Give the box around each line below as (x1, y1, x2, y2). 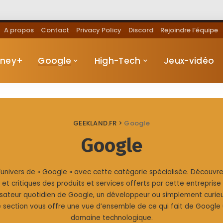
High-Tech (94, 55, 141, 67)
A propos (4, 25, 34, 35)
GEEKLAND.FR (73, 118, 117, 128)
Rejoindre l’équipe (160, 25, 218, 35)
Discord (128, 25, 153, 35)
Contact (41, 25, 69, 35)
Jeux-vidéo (164, 55, 215, 67)
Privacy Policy (76, 25, 121, 35)
